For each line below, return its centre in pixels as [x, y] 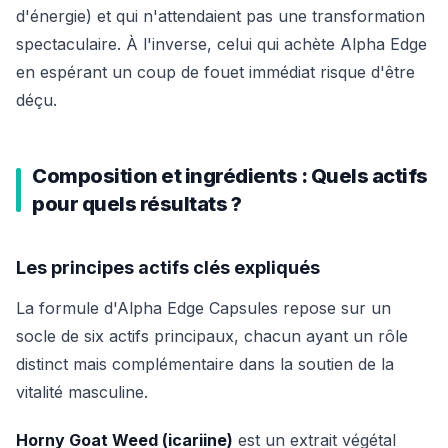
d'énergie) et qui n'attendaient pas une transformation [220, 16]
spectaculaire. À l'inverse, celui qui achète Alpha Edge [221, 44]
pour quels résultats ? [136, 204]
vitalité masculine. [82, 392]
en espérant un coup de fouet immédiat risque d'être [215, 72]
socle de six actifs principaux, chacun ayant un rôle [212, 336]
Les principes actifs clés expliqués [168, 267]
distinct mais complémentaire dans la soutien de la [205, 364]
